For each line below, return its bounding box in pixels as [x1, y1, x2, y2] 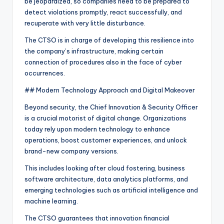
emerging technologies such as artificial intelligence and [24, 186, 198, 194]
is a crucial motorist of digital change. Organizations [24, 114, 186, 122]
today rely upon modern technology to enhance [24, 125, 170, 133]
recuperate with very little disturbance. [24, 19, 145, 27]
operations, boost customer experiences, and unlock [24, 136, 187, 144]
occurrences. [24, 69, 65, 77]
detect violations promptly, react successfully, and [24, 8, 182, 16]
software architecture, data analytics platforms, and [24, 175, 188, 183]
